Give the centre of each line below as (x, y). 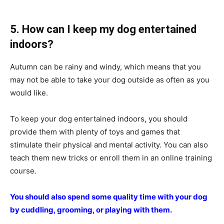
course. (23, 170)
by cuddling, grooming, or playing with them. (91, 209)
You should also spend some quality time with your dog (109, 196)
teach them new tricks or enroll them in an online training (111, 157)
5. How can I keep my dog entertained (103, 29)
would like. (29, 92)
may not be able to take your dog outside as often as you (110, 79)
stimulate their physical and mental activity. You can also (109, 144)
